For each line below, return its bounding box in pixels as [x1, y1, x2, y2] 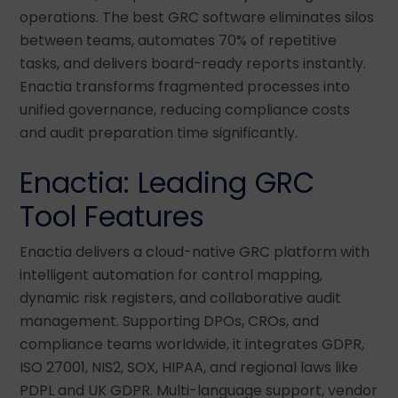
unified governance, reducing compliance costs [20, 99, 350, 120]
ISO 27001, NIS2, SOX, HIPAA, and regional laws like [20, 356, 358, 378]
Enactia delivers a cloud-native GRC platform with [20, 241, 370, 262]
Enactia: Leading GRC [20, 162, 314, 203]
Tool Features [20, 195, 204, 236]
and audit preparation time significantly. [20, 122, 298, 143]
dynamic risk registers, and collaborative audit [20, 287, 341, 308]
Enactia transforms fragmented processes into [20, 76, 350, 97]
